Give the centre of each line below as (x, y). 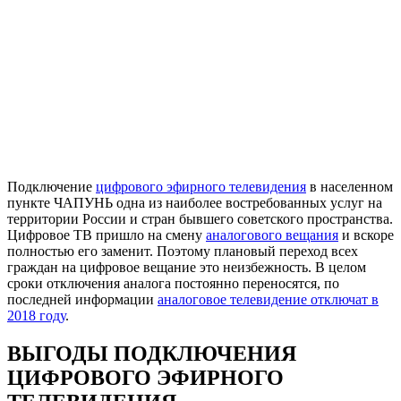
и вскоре (366, 235)
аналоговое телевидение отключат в (268, 299)
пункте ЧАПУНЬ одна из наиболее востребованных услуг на (195, 202)
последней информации (82, 299)
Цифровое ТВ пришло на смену (107, 235)
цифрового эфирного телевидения (201, 186)
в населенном (350, 186)
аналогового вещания (272, 235)
